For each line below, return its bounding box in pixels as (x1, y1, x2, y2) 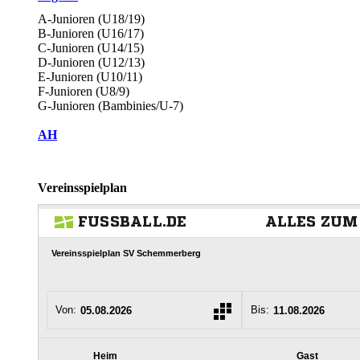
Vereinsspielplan (38, 180, 127, 194)
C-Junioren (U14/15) (38, 41, 144, 55)
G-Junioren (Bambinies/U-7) (38, 99, 183, 113)
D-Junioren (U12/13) (38, 55, 145, 70)
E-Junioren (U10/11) (38, 70, 142, 84)
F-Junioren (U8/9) (38, 84, 129, 99)
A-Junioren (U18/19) (38, 12, 145, 27)
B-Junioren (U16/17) (38, 27, 144, 41)
